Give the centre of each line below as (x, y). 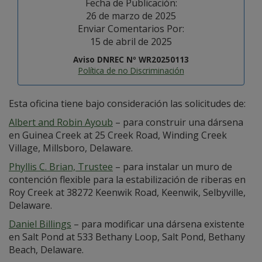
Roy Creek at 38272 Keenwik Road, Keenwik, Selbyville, (127, 192)
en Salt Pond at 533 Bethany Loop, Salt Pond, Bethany (127, 237)
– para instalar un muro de (173, 167)
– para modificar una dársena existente (158, 224)
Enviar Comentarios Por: (131, 29)
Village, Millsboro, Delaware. (71, 148)
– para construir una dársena (178, 122)
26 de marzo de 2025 (131, 16)
